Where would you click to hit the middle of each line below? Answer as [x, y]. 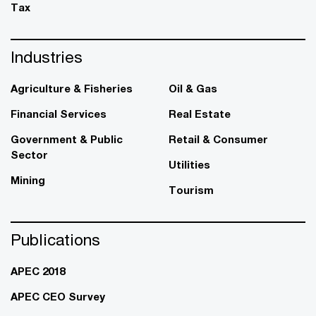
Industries [47, 56]
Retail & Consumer [218, 139]
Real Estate [200, 113]
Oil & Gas [193, 88]
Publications [55, 239]
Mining [28, 180]
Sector [29, 154]
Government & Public [67, 139]
